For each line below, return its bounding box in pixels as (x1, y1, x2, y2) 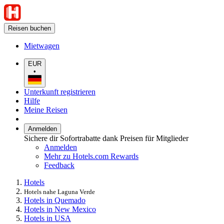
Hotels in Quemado (24, 195, 85, 204)
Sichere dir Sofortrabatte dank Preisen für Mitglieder (24, 133, 188, 142)
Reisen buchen (8, 24, 51, 32)
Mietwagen (24, 41, 59, 50)
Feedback (44, 160, 74, 169)
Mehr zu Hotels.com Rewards (44, 151, 138, 160)
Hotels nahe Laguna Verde (24, 187, 95, 195)
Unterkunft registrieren (24, 87, 95, 96)
